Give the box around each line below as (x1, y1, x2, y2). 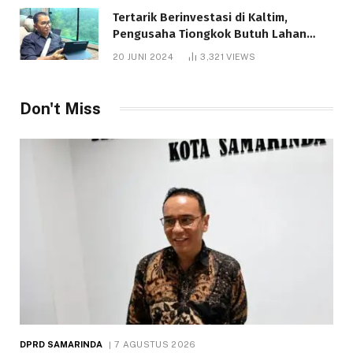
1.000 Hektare (113, 43, 191, 58)
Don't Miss (20, 98, 101, 118)
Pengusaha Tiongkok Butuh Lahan (113, 26, 307, 41)
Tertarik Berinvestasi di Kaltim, (113, 9, 288, 24)
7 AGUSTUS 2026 (113, 340, 196, 350)
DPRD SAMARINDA (20, 340, 103, 350)
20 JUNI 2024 (113, 51, 173, 61)
